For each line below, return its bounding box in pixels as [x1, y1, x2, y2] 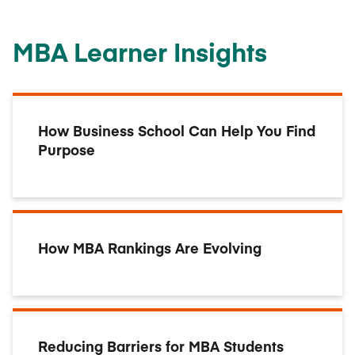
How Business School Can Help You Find [38, 120, 315, 140]
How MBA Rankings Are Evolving [38, 238, 261, 258]
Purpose [38, 139, 95, 159]
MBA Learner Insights [13, 33, 267, 69]
